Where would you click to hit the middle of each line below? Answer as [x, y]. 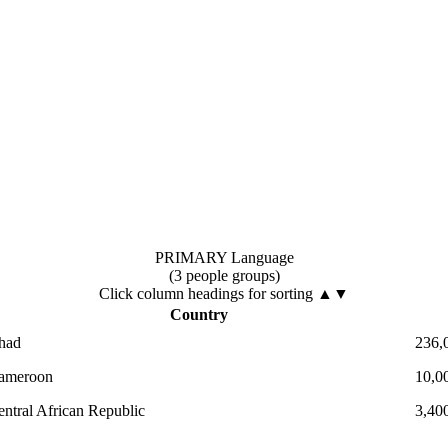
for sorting [280, 293]
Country [199, 314]
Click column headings [173, 293]
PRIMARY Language [224, 257]
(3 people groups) [224, 275]
